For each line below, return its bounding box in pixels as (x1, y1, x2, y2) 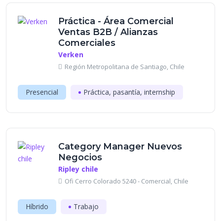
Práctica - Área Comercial (58, 16, 174, 27)
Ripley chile (58, 164, 98, 174)
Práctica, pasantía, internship (83, 87, 175, 97)
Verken (58, 50, 83, 59)
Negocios (58, 152, 102, 163)
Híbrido (26, 202, 48, 211)
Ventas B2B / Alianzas (58, 27, 158, 37)
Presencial (26, 87, 58, 97)
